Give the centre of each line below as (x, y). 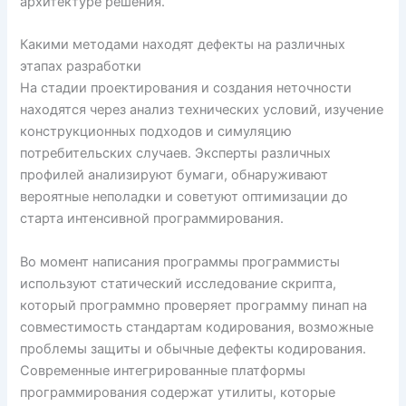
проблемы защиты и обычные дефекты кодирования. (193, 348)
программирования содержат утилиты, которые (178, 392)
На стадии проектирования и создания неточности (186, 88)
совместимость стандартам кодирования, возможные (197, 327)
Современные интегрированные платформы (163, 370)
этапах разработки (81, 67)
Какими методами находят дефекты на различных (183, 45)
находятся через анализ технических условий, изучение (202, 110)
